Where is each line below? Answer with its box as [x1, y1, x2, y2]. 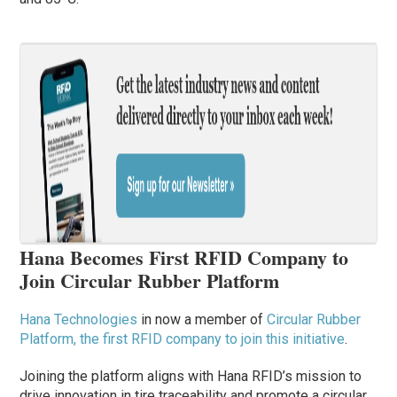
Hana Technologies [19, 311, 138, 329]
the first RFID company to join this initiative [80, 331, 346, 348]
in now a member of [137, 311, 268, 329]
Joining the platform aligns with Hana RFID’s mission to [19, 368, 362, 385]
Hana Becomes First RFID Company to [19, 243, 349, 273]
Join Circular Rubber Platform [19, 266, 280, 296]
